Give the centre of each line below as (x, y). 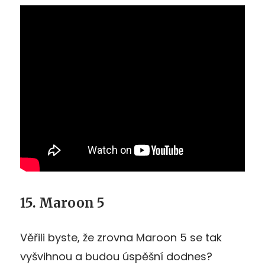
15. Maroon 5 (62, 203)
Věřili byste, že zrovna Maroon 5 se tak (121, 237)
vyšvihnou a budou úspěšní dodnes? (116, 256)
